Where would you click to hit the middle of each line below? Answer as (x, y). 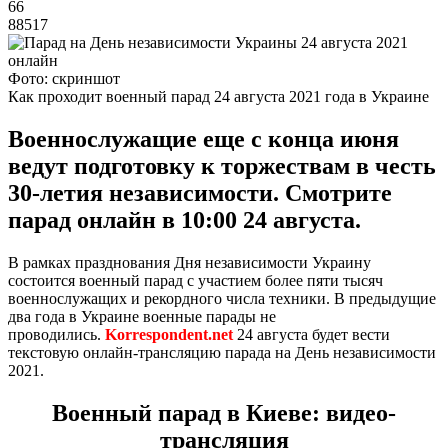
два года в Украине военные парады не (142, 316)
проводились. (56, 334)
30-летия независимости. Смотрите (200, 192)
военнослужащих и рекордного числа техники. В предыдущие (222, 298)
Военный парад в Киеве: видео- (224, 412)
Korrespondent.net (169, 334)
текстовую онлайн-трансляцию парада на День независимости (222, 352)
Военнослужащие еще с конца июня (203, 138)
